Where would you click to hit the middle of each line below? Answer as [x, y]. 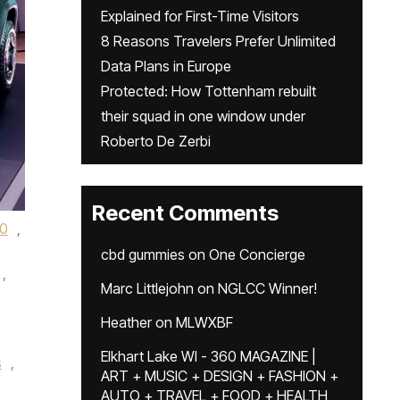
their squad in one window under [203, 116]
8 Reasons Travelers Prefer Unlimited [218, 41]
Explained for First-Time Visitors [200, 16]
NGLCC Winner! [267, 288]
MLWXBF [204, 322]
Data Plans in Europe [166, 66]
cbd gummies [143, 254]
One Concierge [257, 254]
